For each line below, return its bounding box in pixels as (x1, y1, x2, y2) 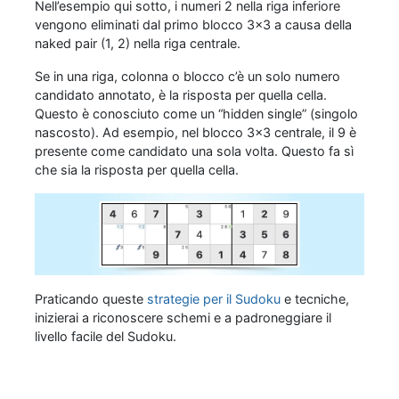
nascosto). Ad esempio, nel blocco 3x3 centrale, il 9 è (35, 124, 356, 140)
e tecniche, (281, 291, 349, 307)
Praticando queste (35, 291, 147, 307)
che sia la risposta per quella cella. (35, 161, 239, 177)
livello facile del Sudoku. (35, 329, 176, 345)
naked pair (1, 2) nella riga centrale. (35, 35, 240, 51)
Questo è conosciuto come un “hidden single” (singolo (35, 105, 358, 121)
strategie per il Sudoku (147, 291, 281, 307)
